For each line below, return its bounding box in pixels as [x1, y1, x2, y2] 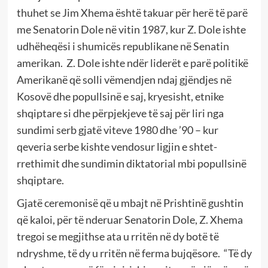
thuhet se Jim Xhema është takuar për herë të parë [16, 5, 248, 19]
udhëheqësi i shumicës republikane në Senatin [16, 39, 229, 53]
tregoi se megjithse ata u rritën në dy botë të [16, 229, 219, 243]
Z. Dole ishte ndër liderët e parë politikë [66, 56, 248, 69]
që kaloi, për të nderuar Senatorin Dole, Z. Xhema [16, 212, 243, 226]
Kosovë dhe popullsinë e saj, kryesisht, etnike [16, 89, 224, 103]
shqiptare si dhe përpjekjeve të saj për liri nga [16, 106, 224, 120]
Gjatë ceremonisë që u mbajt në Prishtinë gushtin [16, 196, 243, 209]
